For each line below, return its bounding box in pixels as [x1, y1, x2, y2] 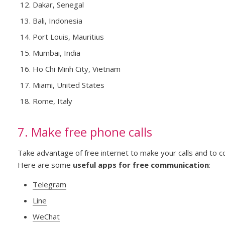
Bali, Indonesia [32, 16, 82, 26]
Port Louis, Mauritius [32, 32, 104, 42]
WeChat [32, 211, 60, 222]
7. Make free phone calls [17, 124, 152, 141]
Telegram [32, 179, 66, 190]
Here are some [17, 160, 73, 170]
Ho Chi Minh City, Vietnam [32, 64, 121, 74]
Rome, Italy [32, 96, 72, 106]
